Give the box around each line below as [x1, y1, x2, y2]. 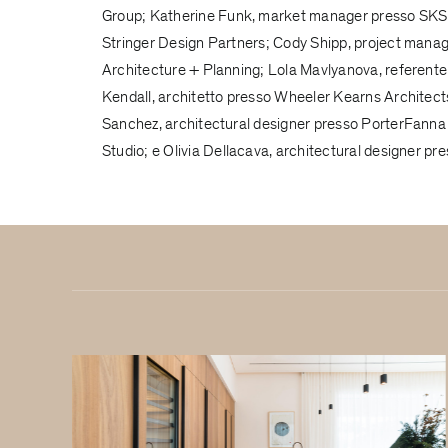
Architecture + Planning [101, 59, 261, 80]
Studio [101, 140, 145, 161]
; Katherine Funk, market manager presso [142, 5, 419, 26]
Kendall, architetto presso [101, 86, 275, 107]
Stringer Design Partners [101, 32, 266, 53]
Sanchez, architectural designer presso [101, 113, 362, 134]
